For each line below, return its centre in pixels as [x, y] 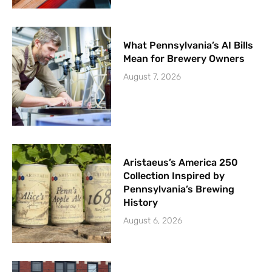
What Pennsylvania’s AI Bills [189, 45]
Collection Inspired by [174, 175]
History [141, 202]
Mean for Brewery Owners [184, 58]
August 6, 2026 [153, 220]
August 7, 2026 [152, 76]
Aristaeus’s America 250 [181, 162]
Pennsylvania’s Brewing [179, 189]
